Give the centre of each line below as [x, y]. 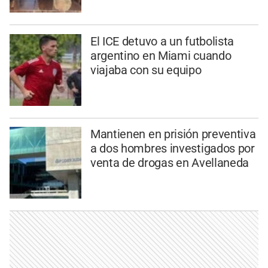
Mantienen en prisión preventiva [173, 134]
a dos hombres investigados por [172, 149]
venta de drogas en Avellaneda [170, 163]
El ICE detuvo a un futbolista [162, 41]
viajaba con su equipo [146, 70]
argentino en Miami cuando [161, 55]
